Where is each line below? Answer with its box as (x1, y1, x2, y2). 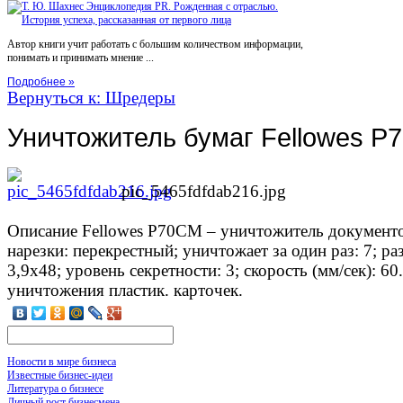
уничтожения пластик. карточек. (7, 280, 243, 300)
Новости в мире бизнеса (7, 354, 116, 368)
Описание (7, 220, 77, 240)
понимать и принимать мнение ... (7, 51, 154, 65)
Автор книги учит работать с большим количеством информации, (7, 38, 303, 51)
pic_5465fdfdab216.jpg (121, 181, 286, 201)
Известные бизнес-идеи (7, 368, 112, 381)
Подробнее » (7, 76, 75, 89)
